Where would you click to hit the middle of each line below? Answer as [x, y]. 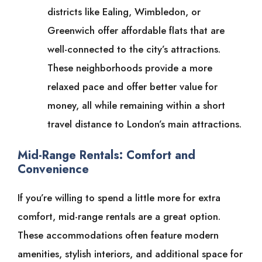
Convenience [53, 169]
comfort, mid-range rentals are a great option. [119, 216]
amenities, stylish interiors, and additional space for [130, 254]
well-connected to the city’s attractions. [134, 49]
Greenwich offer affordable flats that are [136, 31]
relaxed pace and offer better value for [132, 87]
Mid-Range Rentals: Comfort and [106, 155]
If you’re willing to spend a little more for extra [119, 197]
